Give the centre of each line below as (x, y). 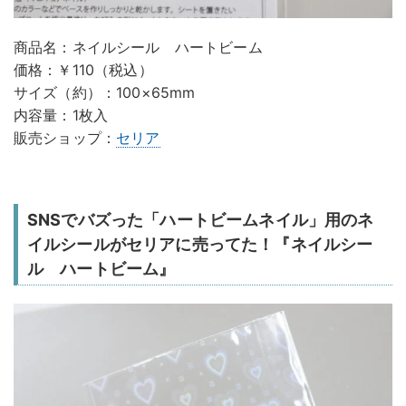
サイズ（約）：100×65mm (105, 93)
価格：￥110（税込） (83, 70)
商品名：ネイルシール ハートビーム (138, 48)
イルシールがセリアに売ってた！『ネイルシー (200, 245)
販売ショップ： (65, 138)
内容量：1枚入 (61, 116)
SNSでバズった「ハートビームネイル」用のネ (201, 220)
